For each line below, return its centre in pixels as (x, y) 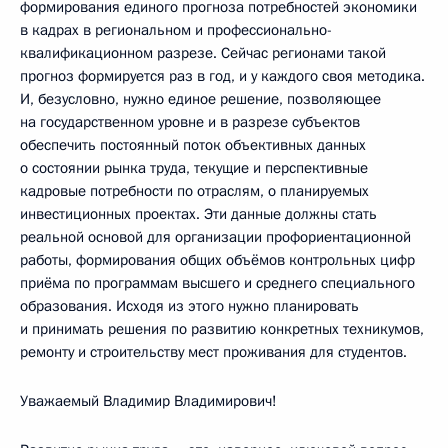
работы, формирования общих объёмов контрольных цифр (217, 259)
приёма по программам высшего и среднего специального (217, 282)
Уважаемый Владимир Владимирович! (148, 400)
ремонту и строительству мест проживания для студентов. (213, 351)
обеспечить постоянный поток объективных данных (193, 144)
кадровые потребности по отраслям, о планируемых (194, 190)
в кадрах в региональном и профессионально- (176, 29)
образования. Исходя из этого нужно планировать (189, 305)
